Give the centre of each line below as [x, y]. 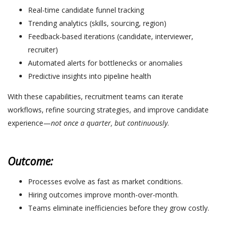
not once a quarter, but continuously [109, 123]
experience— [29, 123]
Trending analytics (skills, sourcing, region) [97, 23]
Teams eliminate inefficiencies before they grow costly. [119, 208]
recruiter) [43, 49]
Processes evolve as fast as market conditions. [105, 181]
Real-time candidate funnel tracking [86, 10]
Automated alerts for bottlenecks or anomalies [105, 63]
